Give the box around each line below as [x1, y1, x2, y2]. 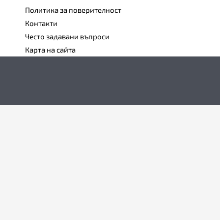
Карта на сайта [25, 45, 76, 55]
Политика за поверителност [25, 5, 121, 15]
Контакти [25, 19, 57, 28]
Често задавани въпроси [25, 32, 110, 41]
